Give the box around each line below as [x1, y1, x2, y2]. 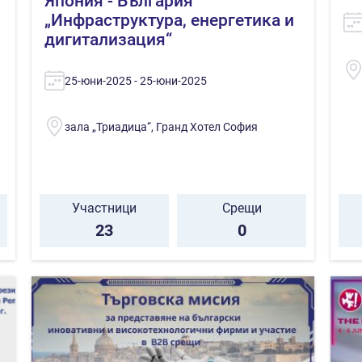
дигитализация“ [44, 29, 172, 49]
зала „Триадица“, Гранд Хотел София [65, 120, 258, 133]
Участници [72, 200, 137, 216]
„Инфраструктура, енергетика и [44, 10, 294, 30]
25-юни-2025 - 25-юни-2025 [65, 74, 207, 87]
